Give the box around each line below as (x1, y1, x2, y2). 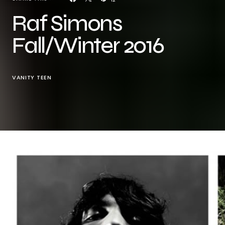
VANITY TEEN (12, 73, 52, 81)
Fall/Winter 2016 (12, 32, 164, 59)
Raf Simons (12, 10, 123, 37)
